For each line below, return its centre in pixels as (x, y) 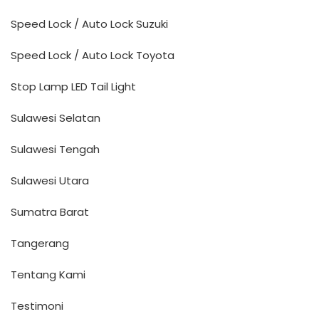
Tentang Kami (48, 274)
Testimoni (37, 306)
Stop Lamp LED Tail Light (73, 87)
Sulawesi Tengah (55, 149)
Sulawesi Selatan (56, 118)
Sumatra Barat (50, 212)
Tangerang (40, 243)
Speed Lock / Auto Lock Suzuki (89, 24)
